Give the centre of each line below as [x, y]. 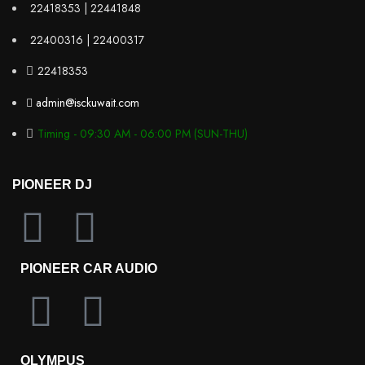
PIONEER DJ [52, 185]
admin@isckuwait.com [88, 102]
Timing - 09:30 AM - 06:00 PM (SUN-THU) [143, 134]
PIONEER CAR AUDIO [89, 269]
